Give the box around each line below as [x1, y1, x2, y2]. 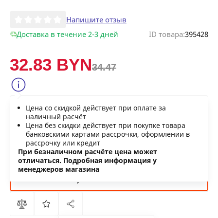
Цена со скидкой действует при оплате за [26, 103, 166, 112]
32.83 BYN [10, 55, 92, 74]
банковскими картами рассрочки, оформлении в [26, 129, 190, 139]
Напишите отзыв [66, 14, 127, 24]
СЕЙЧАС [118, 175, 144, 183]
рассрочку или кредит [26, 138, 100, 147]
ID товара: [149, 29, 185, 39]
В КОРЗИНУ [101, 138, 136, 146]
